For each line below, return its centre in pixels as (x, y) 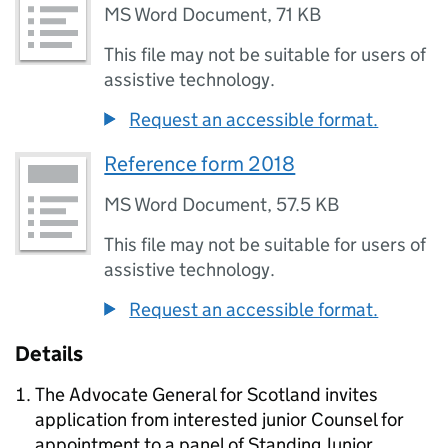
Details (49, 354)
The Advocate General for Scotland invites (206, 394)
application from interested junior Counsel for (219, 419)
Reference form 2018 (200, 164)
